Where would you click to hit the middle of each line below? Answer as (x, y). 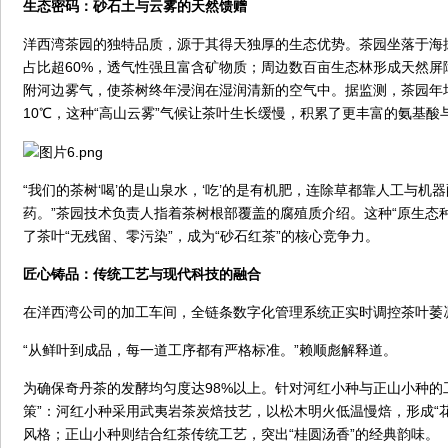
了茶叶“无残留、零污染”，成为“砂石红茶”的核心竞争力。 (201, 235)
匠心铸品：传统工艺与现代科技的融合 (142, 273)
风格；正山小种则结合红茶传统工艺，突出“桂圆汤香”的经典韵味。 (231, 433)
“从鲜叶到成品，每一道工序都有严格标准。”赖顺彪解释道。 (210, 349)
